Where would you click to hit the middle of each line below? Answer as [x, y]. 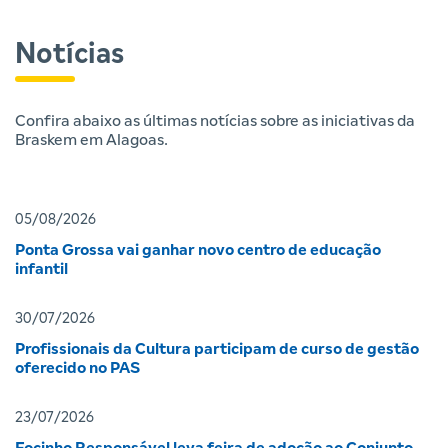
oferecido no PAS [77, 368]
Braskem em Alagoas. [91, 140]
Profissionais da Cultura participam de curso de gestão [217, 349]
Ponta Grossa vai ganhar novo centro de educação [198, 250]
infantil [41, 269]
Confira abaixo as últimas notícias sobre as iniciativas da [215, 121]
